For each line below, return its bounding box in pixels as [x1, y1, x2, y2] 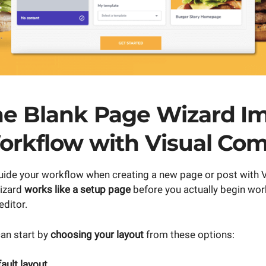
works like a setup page [24, 183, 131, 196]
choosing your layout [50, 228, 144, 240]
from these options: [144, 228, 235, 240]
